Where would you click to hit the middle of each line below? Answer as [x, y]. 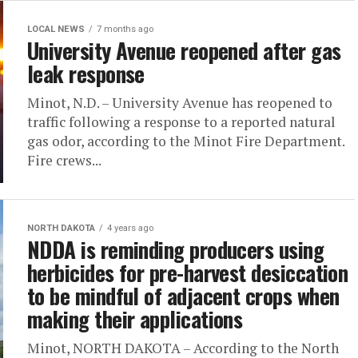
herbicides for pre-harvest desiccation [188, 272]
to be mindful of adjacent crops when [183, 296]
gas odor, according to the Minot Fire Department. [186, 141]
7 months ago [125, 29]
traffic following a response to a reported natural [181, 122]
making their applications [135, 319]
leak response [86, 74]
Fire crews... [64, 160]
